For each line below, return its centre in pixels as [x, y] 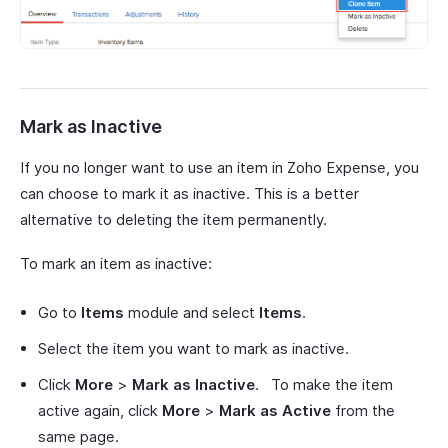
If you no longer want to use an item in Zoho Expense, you [219, 168]
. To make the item [324, 385]
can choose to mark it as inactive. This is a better [189, 194]
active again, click [100, 411]
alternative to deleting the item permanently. [173, 220]
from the [363, 411]
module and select [191, 313]
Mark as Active [275, 411]
